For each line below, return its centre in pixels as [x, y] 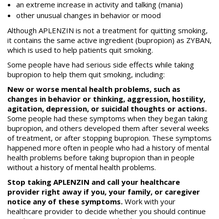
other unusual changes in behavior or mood [88, 15]
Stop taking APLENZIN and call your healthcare [94, 182]
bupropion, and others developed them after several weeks [108, 128]
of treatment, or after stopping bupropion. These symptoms [109, 138]
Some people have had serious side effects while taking [101, 65]
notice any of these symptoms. [65, 202]
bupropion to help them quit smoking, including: [86, 75]
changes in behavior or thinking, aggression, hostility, [106, 99]
